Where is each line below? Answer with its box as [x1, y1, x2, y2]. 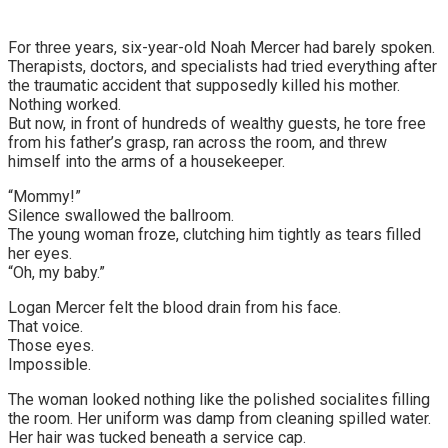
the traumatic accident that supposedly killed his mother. [8, 75, 400, 95]
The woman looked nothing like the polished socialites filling [8, 389, 430, 409]
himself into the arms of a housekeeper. [8, 151, 285, 171]
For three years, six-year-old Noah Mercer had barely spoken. [8, 37, 435, 57]
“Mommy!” [8, 186, 81, 206]
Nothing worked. [8, 94, 121, 114]
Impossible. [8, 354, 91, 374]
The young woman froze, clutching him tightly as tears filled [8, 224, 421, 244]
